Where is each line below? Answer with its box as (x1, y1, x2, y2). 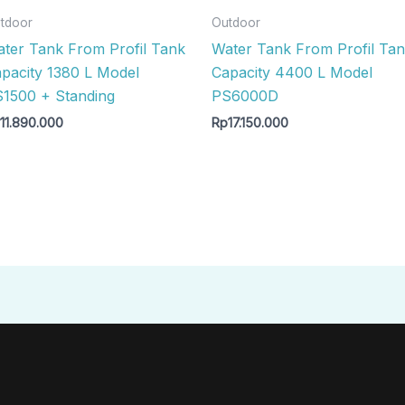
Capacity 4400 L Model (212, 63, 372, 82)
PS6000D (212, 87, 278, 106)
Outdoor (212, 15, 260, 31)
